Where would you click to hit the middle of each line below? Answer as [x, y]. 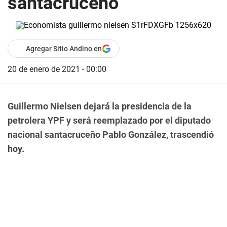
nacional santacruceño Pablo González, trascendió [111, 135]
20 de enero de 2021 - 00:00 [57, 69]
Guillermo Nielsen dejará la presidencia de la [100, 106]
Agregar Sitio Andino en [64, 49]
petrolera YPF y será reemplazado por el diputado [109, 120]
